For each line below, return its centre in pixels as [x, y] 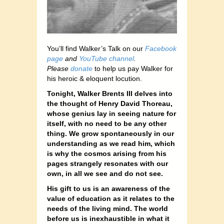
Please [59, 69]
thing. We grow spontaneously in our [110, 134]
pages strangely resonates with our [107, 164]
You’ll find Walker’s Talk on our [96, 49]
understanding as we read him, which [111, 144]
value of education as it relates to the [111, 199]
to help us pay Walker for [133, 69]
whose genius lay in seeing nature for [111, 114]
